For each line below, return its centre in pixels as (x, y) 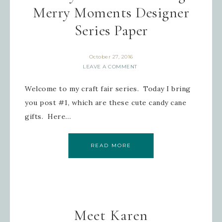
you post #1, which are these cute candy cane (106, 103)
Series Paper (111, 30)
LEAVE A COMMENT (110, 67)
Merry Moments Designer (111, 13)
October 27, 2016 (111, 57)
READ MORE (111, 145)
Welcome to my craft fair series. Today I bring (108, 89)
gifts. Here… (48, 116)
